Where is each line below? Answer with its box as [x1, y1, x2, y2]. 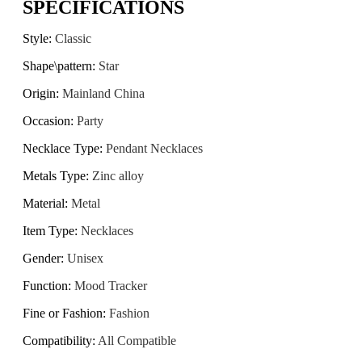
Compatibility [23, 333, 92, 347]
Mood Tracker [74, 278, 147, 293]
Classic [55, 31, 91, 45]
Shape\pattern [23, 58, 92, 73]
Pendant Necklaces [106, 141, 203, 155]
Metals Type [23, 168, 86, 183]
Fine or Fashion [23, 305, 103, 320]
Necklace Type [23, 141, 99, 155]
